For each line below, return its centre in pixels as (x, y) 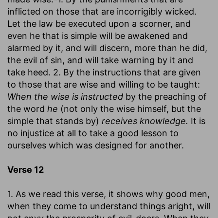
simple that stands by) (54, 121)
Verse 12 (26, 169)
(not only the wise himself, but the (129, 109)
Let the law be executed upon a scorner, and (99, 23)
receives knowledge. (145, 121)
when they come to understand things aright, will (109, 206)
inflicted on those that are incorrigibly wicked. (102, 11)
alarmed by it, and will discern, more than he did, (107, 48)
